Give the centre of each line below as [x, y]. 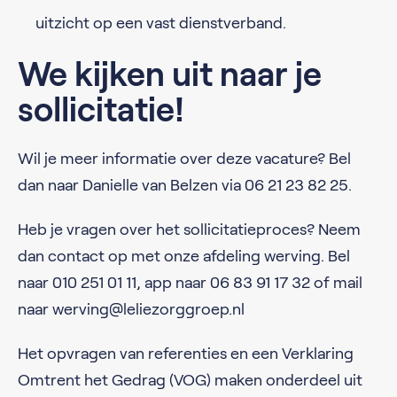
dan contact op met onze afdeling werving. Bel [184, 256]
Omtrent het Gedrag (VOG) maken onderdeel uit [190, 380]
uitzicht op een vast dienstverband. [161, 23]
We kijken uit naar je [170, 74]
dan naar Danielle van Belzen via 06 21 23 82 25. [185, 185]
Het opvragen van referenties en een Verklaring [186, 353]
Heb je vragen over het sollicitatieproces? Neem [189, 229]
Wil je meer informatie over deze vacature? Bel [184, 158]
